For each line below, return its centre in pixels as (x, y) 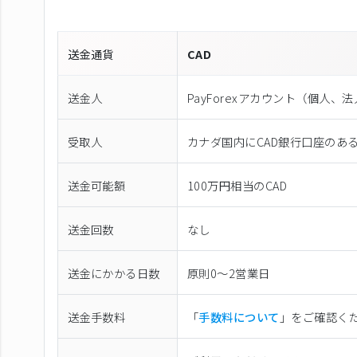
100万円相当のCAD (237, 185)
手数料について (239, 316)
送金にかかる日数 (114, 273)
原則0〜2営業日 (229, 273)
